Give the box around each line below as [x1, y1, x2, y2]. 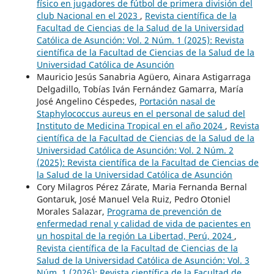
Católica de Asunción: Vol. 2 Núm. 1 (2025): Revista [36, 34, 244, 46]
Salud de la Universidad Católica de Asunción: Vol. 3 [36, 254, 250, 267]
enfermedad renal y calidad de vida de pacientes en [36, 218, 251, 230]
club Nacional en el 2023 [36, 10, 140, 22]
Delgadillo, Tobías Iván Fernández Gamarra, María [36, 83, 243, 95]
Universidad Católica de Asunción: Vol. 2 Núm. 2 [36, 144, 234, 157]
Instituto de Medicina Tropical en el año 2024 [36, 120, 225, 132]
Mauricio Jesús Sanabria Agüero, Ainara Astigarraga [36, 71, 251, 83]
